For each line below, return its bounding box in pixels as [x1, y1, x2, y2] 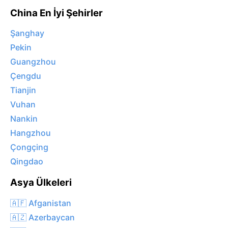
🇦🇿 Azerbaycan [10, 212, 75, 222]
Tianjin [10, 85, 36, 96]
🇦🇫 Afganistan [10, 197, 71, 208]
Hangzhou [10, 128, 51, 138]
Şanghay [10, 28, 44, 39]
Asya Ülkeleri [10, 177, 72, 189]
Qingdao [10, 156, 43, 167]
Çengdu [10, 71, 41, 81]
